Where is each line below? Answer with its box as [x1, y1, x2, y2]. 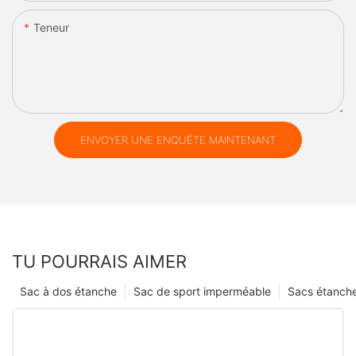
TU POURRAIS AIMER [12, 251, 187, 273]
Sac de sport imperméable [133, 284, 271, 299]
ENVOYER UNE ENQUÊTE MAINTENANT [80, 133, 276, 146]
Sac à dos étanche [20, 284, 117, 299]
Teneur [33, 20, 69, 34]
